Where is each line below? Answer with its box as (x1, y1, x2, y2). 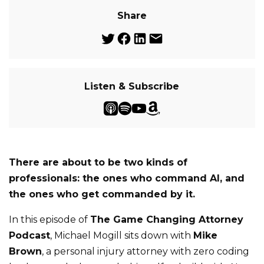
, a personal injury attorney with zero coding (42, 246, 249, 257)
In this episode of (9, 214, 90, 225)
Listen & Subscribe (84, 81, 180, 92)
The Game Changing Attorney (90, 214, 243, 225)
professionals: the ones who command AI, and (9, 173, 245, 184)
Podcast (9, 230, 50, 241)
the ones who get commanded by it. (9, 189, 195, 200)
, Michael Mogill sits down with (50, 230, 193, 241)
